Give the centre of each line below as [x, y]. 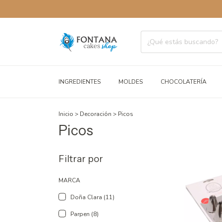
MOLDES [131, 82]
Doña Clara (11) [92, 197]
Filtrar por [81, 159]
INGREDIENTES [80, 82]
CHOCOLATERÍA [184, 82]
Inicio [66, 114]
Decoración [96, 114]
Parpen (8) [84, 214]
